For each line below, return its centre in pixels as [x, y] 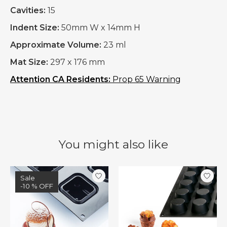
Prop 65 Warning [146, 80]
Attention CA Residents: [60, 80]
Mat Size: [29, 62]
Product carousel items [58, 171]
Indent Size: [35, 28]
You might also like [113, 145]
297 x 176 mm [77, 62]
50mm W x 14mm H [100, 28]
